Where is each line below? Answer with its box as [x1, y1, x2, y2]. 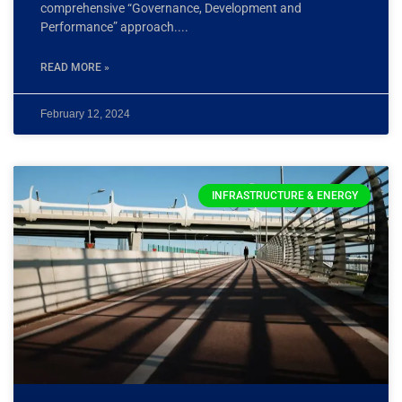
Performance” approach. [40, 19, 178, 34]
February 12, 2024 [40, 107, 130, 120]
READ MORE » [40, 60, 109, 74]
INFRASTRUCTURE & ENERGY [211, 189, 358, 203]
